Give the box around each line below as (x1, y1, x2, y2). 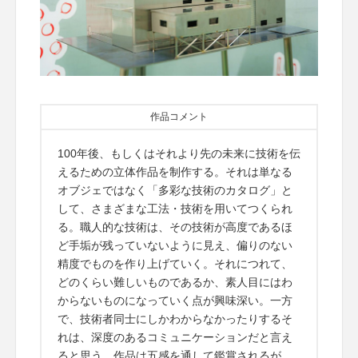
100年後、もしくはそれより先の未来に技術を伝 (58, 147, 300, 161)
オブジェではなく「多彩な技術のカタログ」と (58, 184, 292, 197)
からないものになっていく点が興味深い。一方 (58, 294, 292, 308)
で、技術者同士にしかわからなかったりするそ (58, 312, 292, 326)
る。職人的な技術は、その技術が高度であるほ (58, 221, 292, 234)
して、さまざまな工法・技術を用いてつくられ (58, 202, 292, 216)
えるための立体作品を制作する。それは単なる (58, 165, 292, 179)
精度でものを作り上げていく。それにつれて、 (58, 257, 292, 271)
